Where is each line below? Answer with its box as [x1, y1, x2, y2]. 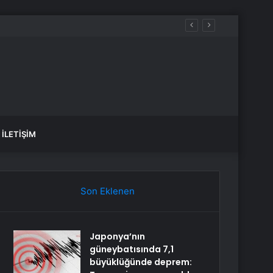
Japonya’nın [90, 230, 146, 243]
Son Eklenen [80, 185, 135, 197]
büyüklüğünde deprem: [90, 256, 193, 268]
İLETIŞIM [2, 129, 36, 139]
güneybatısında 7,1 [90, 243, 174, 255]
